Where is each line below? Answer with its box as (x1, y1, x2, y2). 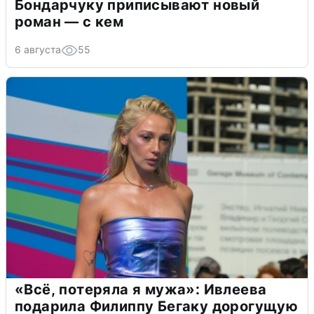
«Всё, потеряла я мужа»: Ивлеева (15, 280, 267, 298)
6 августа (15, 43, 61, 55)
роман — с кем (15, 13, 124, 30)
